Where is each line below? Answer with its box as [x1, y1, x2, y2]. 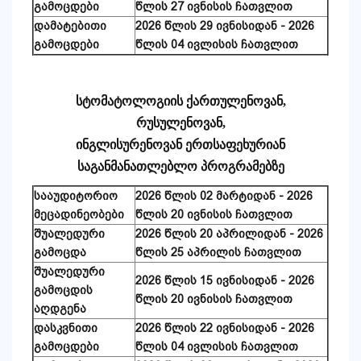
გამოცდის [34, 284, 93, 297]
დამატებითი [34, 19, 106, 33]
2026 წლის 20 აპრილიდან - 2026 [135, 227, 323, 241]
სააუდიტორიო [34, 189, 118, 203]
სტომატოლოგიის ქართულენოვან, [75, 94, 286, 109]
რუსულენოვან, [135, 116, 226, 131]
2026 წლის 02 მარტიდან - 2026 [135, 189, 313, 203]
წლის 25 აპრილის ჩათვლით [135, 246, 301, 259]
